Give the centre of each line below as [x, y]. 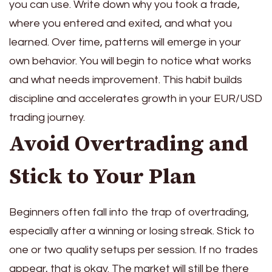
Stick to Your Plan [103, 176]
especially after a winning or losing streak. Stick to [132, 231]
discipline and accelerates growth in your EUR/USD [136, 98]
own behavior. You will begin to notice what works [130, 61]
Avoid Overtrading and [129, 143]
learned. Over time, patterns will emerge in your [125, 42]
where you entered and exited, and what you [121, 23]
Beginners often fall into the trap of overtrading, [129, 212]
